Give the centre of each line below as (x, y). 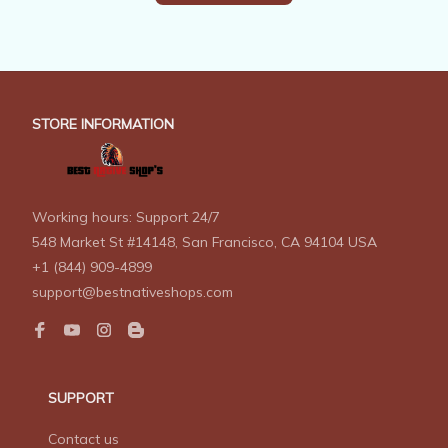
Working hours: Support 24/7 (126, 216)
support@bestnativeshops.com (132, 291)
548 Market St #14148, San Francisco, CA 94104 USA (204, 241)
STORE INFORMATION (103, 123)
